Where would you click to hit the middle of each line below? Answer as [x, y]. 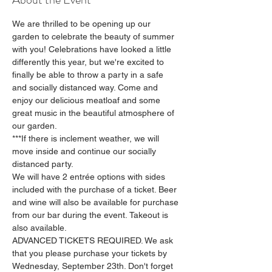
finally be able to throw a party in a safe [89, 75]
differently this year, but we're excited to [89, 62]
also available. [39, 228]
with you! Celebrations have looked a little [93, 49]
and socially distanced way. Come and [86, 87]
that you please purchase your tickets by [91, 253]
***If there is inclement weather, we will [87, 138]
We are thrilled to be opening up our [83, 24]
